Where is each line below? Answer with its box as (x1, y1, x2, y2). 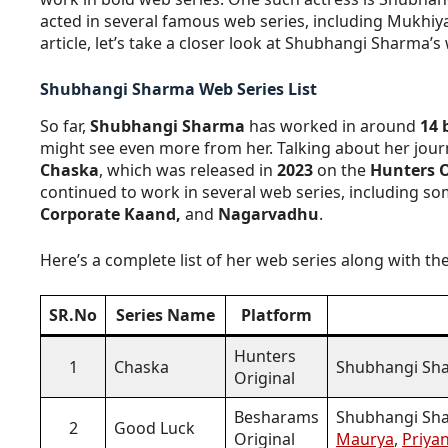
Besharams (234, 405, 319, 428)
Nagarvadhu (218, 202, 319, 225)
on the (313, 158, 370, 181)
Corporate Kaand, (40, 202, 181, 225)
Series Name (116, 303, 215, 326)
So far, (40, 114, 90, 137)
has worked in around (245, 114, 420, 137)
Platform (241, 303, 312, 326)
